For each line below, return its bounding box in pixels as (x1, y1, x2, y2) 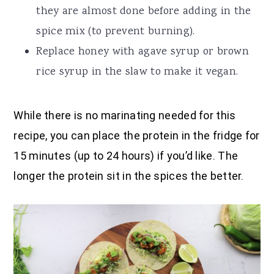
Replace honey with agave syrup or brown (36, 43, 250, 60)
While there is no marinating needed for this (13, 108, 236, 122)
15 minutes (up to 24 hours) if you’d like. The (13, 149, 239, 162)
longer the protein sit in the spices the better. (13, 169, 244, 182)
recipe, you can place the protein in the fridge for (13, 128, 260, 142)
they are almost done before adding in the (36, 3, 251, 20)
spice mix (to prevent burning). (36, 23, 195, 40)
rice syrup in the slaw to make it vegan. (36, 64, 239, 80)
